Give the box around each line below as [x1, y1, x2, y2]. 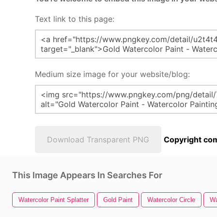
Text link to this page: [35, 14, 114, 24]
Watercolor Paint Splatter [18, 196, 89, 203]
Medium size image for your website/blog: [35, 69, 190, 79]
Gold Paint [103, 196, 133, 203]
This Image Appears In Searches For [12, 170, 162, 180]
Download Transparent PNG [47, 135, 149, 144]
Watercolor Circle [147, 196, 195, 203]
